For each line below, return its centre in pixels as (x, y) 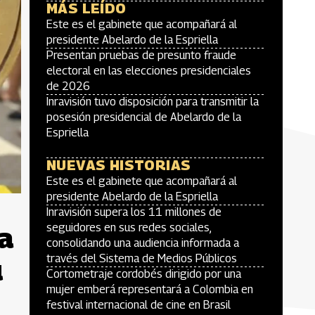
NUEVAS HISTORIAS (119, 165)
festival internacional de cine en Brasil (139, 305)
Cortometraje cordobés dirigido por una (144, 274)
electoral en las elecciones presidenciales (149, 71)
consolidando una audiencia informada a (143, 243)
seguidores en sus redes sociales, (129, 227)
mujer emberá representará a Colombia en (150, 289)
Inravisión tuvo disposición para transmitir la (153, 102)
